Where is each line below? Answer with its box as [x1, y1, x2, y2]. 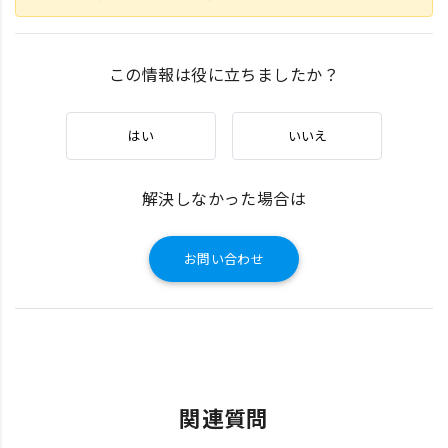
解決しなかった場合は [141, 185, 307, 210]
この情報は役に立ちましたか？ [108, 62, 340, 86]
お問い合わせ [183, 249, 265, 269]
